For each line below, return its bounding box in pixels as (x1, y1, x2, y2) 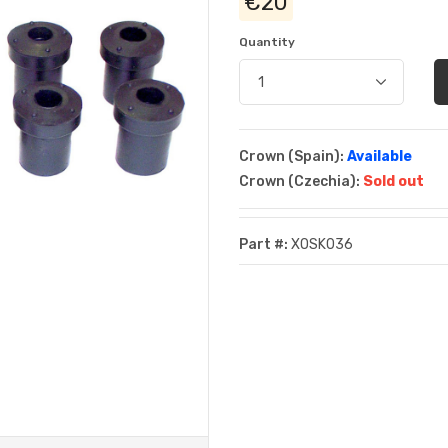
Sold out (363, 173, 424, 190)
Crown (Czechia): (239, 173, 360, 190)
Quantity (239, 35, 295, 49)
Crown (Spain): (239, 148, 344, 165)
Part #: (239, 236, 288, 253)
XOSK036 (288, 236, 353, 253)
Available (347, 148, 412, 165)
